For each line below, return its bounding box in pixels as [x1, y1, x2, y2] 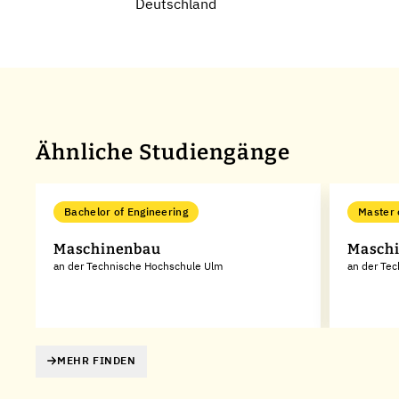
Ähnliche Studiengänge [36, 140, 291, 165]
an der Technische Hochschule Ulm [53, 259, 223, 273]
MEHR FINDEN [57, 354, 136, 368]
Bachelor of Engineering [64, 205, 188, 218]
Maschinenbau [53, 240, 161, 257]
